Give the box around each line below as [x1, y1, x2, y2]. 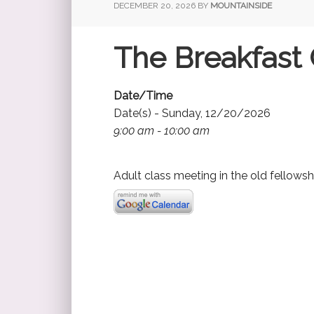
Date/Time [114, 88, 172, 102]
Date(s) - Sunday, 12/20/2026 [114, 106, 271, 120]
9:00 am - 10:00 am [114, 123, 210, 137]
